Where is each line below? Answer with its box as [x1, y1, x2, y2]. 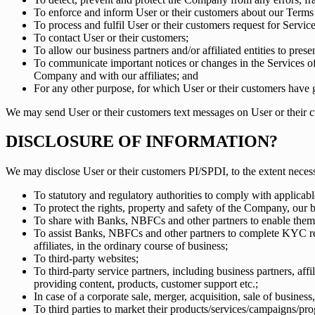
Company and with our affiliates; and [34, 69, 198, 82]
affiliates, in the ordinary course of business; [34, 240, 228, 252]
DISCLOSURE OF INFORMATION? [6, 132, 278, 151]
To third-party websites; [34, 252, 139, 265]
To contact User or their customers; [34, 31, 188, 44]
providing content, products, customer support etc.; [34, 278, 258, 290]
